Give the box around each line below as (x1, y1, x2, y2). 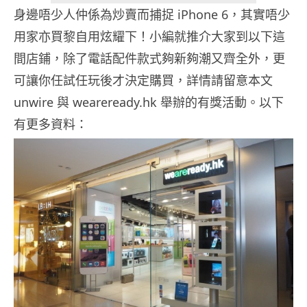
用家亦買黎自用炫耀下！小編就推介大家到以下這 (14, 28, 285, 45)
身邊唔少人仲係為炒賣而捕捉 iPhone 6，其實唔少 (14, 6, 290, 23)
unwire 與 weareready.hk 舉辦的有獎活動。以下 (14, 94, 284, 111)
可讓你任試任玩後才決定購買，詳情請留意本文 (14, 72, 273, 89)
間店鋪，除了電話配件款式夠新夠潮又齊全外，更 (14, 50, 285, 67)
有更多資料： (14, 116, 88, 133)
